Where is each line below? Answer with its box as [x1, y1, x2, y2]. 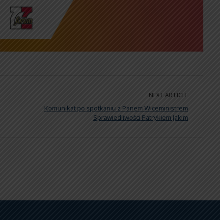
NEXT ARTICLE [149, 90, 188, 99]
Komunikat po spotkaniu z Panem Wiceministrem [44, 103, 188, 112]
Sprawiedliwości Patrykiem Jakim [93, 112, 188, 122]
